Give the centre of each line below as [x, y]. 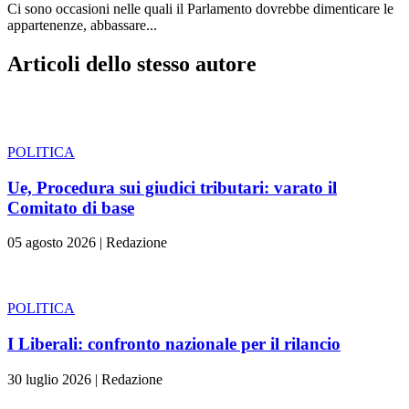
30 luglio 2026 [49, 379]
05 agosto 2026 [52, 243]
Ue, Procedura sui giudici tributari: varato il [172, 187]
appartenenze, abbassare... [82, 25]
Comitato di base [71, 207]
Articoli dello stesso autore [132, 63]
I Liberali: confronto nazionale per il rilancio [174, 343]
